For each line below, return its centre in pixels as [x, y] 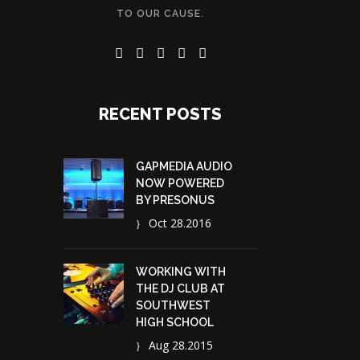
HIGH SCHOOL [175, 322]
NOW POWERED [180, 183]
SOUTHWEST [173, 305]
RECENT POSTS [160, 114]
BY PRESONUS [175, 200]
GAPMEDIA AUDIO [184, 166]
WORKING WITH [181, 271]
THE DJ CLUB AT [180, 288]
